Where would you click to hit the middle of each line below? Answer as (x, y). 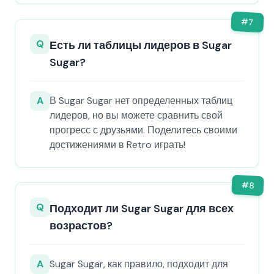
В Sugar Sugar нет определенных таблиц (141, 101)
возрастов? (81, 226)
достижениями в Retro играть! (117, 145)
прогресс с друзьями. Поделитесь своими (143, 130)
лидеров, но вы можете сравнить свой (136, 115)
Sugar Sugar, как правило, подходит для (139, 264)
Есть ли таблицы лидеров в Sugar (141, 45)
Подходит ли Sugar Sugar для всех (142, 209)
